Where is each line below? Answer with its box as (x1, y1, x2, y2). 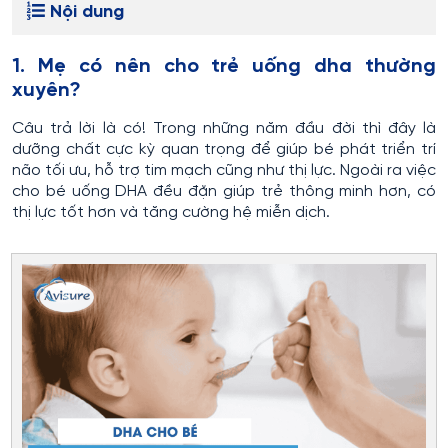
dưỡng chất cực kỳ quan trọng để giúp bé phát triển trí (12, 141, 436, 158)
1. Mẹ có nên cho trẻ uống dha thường (12, 56, 436, 77)
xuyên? (12, 80, 81, 101)
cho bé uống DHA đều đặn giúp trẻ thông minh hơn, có (12, 183, 436, 200)
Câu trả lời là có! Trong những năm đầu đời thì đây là (12, 120, 436, 137)
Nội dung (50, 3, 124, 22)
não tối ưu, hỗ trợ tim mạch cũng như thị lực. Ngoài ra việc (12, 162, 436, 179)
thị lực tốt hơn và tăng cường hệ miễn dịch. (12, 204, 330, 221)
